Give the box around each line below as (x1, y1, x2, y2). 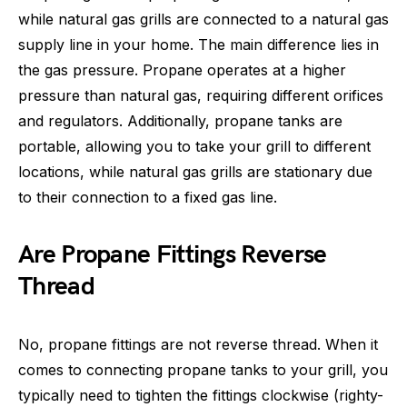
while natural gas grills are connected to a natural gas (18, 10, 389, 28)
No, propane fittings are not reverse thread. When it (18, 335, 378, 353)
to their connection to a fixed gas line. (18, 188, 277, 206)
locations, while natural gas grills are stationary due (18, 163, 372, 181)
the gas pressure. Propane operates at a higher (18, 61, 346, 79)
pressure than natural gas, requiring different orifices (18, 86, 383, 104)
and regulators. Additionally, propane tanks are (18, 112, 342, 130)
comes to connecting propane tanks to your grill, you (18, 361, 388, 379)
